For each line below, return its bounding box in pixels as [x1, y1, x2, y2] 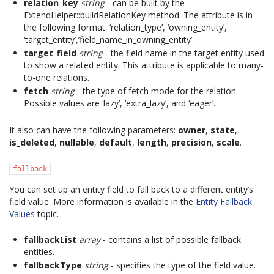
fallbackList [24, 234, 76, 245]
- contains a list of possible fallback [100, 234, 241, 245]
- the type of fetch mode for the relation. [75, 85, 238, 97]
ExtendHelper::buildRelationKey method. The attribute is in [24, 9, 253, 21]
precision [171, 136, 212, 148]
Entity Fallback [196, 196, 252, 207]
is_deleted [9, 136, 54, 148]
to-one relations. [24, 72, 89, 83]
